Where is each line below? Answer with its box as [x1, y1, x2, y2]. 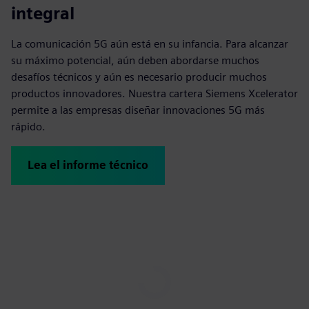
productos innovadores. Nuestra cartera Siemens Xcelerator [11, 86, 298, 100]
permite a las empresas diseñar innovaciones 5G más [11, 103, 265, 117]
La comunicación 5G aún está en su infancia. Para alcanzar [11, 37, 288, 50]
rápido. [11, 119, 46, 133]
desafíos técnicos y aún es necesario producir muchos [11, 70, 267, 83]
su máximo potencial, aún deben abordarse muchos [11, 53, 259, 67]
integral [11, 3, 74, 23]
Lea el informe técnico [28, 158, 148, 172]
